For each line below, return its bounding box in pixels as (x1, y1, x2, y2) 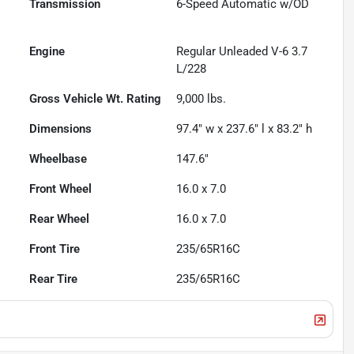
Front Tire (29, 242, 81, 257)
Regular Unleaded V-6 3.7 (176, 44, 308, 59)
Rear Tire (29, 272, 78, 287)
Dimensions (29, 122, 92, 137)
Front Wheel (29, 182, 92, 197)
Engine (29, 44, 66, 59)
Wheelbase (29, 152, 88, 167)
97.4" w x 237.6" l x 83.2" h (176, 122, 313, 137)
